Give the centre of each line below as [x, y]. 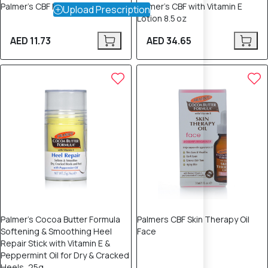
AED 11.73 [31, 41]
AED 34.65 [169, 41]
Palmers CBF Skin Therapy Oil [193, 219]
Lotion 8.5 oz [162, 18]
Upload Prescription [106, 10]
